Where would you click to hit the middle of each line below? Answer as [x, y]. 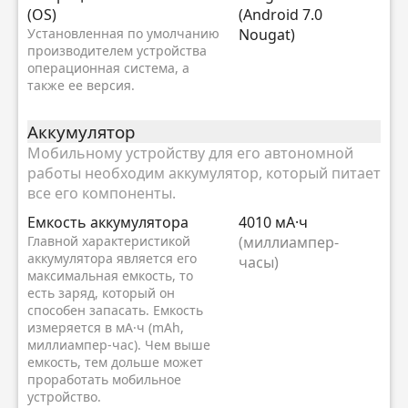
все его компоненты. [103, 193]
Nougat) [267, 34]
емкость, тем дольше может [115, 362]
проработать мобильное [104, 379]
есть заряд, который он [101, 292]
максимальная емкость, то [110, 275]
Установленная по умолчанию [123, 33]
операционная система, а [108, 67]
